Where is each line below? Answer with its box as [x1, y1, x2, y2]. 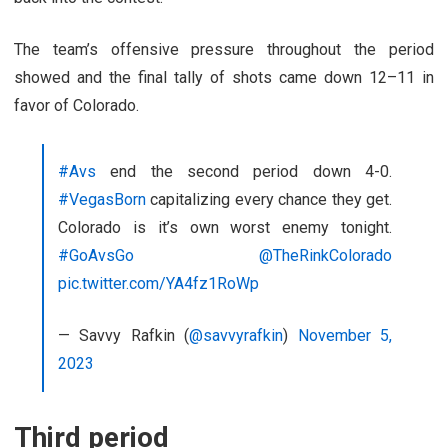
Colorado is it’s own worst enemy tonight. [58, 217, 392, 237]
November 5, [297, 325, 393, 345]
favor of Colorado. [14, 95, 139, 115]
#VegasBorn [58, 189, 146, 209]
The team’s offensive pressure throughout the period [14, 39, 434, 59]
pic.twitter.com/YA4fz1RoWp [58, 273, 259, 293]
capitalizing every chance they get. [146, 189, 392, 209]
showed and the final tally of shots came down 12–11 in [14, 67, 434, 87]
